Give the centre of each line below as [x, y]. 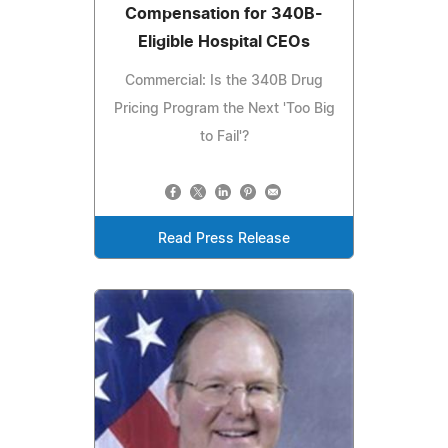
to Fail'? [224, 137]
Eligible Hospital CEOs [224, 42]
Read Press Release [224, 239]
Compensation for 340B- [224, 14]
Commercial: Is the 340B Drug [224, 81]
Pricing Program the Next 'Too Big [224, 109]
